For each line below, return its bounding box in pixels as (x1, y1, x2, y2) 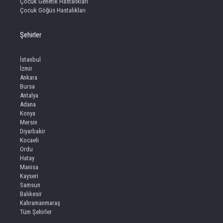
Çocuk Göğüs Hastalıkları (20, 6, 86, 14)
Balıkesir (20, 190, 42, 198)
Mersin (20, 118, 37, 126)
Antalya (20, 92, 38, 100)
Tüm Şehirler (20, 208, 52, 216)
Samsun (20, 181, 40, 189)
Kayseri (20, 172, 38, 180)
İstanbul (20, 56, 41, 64)
